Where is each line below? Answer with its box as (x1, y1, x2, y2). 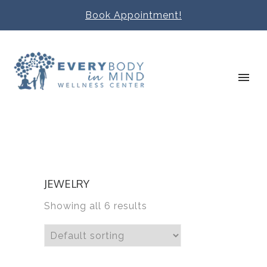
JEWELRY (44, 177, 89, 190)
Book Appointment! (85, 10, 182, 21)
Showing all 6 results (44, 200, 147, 212)
